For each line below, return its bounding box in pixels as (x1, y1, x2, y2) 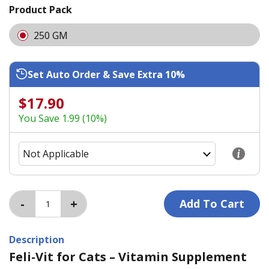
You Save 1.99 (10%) (19, 111, 107, 125)
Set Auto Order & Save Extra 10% (28, 67, 185, 81)
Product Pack (9, 2, 72, 16)
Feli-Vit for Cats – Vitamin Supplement (9, 248, 247, 265)
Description (9, 232, 64, 246)
